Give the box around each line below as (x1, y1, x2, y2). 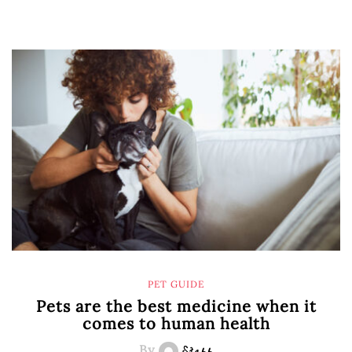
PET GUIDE (148, 278, 204, 291)
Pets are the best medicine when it (35, 296, 317, 317)
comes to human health (82, 313, 270, 334)
